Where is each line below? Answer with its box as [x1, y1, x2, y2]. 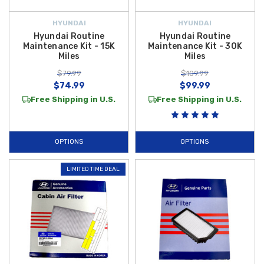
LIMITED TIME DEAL [67, 165, 120, 173]
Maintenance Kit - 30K [147, 41, 243, 51]
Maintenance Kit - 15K [22, 41, 115, 51]
